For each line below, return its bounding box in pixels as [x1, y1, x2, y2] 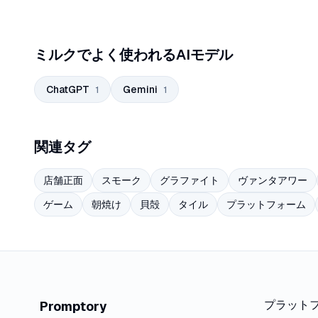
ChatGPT [46, 83, 89, 96]
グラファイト [160, 174, 219, 187]
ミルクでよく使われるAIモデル [34, 45, 233, 64]
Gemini [123, 83, 158, 96]
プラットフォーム [226, 198, 306, 211]
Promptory [40, 298, 107, 314]
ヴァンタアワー [238, 174, 307, 187]
